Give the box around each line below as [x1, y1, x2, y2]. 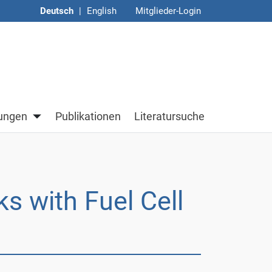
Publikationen [55, 109, 121, 123]
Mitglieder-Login [135, 5, 201, 16]
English [86, 5, 117, 16]
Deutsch [39, 5, 73, 16]
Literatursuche [134, 109, 205, 123]
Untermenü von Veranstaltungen [32, 109, 189, 122]
